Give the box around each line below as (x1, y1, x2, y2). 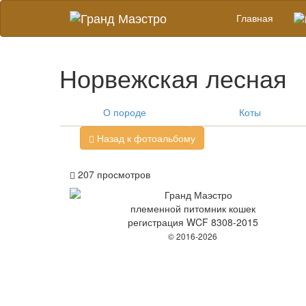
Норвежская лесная (59, 60, 287, 96)
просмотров (94, 167, 150, 182)
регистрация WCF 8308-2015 (127, 215, 258, 229)
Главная (236, 11, 273, 25)
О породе (103, 105, 146, 120)
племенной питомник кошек (130, 201, 255, 216)
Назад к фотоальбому (94, 131, 195, 145)
